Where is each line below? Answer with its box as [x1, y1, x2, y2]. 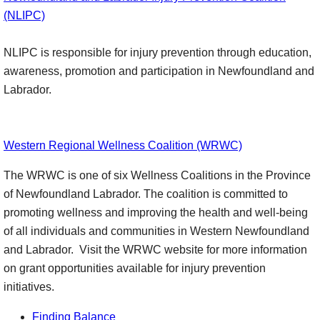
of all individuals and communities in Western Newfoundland [4, 225, 309, 237]
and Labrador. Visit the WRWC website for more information [4, 244, 307, 256]
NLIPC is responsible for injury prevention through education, [4, 46, 311, 59]
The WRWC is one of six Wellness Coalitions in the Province [4, 169, 311, 181]
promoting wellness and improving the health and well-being [4, 206, 308, 219]
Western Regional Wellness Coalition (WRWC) [4, 139, 242, 151]
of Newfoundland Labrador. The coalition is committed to [4, 188, 288, 200]
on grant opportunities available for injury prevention [4, 262, 266, 274]
